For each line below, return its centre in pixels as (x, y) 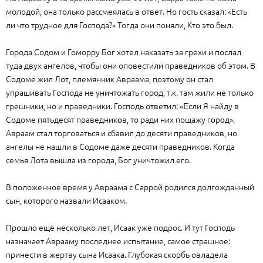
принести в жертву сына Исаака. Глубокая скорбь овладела (117, 254)
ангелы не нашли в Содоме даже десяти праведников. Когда (120, 146)
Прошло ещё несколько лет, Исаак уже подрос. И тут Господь (120, 227)
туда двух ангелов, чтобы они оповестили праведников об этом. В (131, 65)
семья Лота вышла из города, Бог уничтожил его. (98, 160)
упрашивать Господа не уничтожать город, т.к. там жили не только (130, 92)
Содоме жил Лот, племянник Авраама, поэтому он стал (109, 79)
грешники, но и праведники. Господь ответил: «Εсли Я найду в (122, 106)
